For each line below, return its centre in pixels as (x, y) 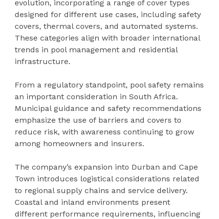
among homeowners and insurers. (79, 143)
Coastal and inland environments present (92, 202)
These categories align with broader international (107, 38)
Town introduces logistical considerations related (107, 179)
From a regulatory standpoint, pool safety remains (109, 85)
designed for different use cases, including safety (108, 14)
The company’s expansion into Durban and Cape (106, 167)
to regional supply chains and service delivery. (101, 190)
